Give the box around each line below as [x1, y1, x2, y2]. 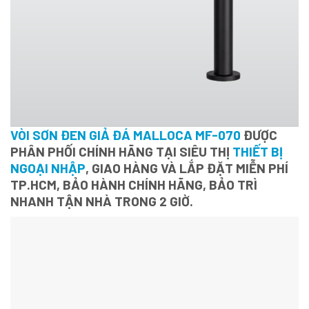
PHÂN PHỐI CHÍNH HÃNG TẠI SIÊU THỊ [10, 143, 232, 160]
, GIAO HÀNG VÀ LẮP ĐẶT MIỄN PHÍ [86, 160, 288, 177]
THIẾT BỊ [232, 143, 283, 160]
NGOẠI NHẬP [10, 160, 86, 177]
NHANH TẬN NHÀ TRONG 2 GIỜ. [10, 193, 193, 210]
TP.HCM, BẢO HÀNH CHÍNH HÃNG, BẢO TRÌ [10, 177, 257, 193]
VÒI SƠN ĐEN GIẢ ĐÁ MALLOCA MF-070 [10, 127, 241, 143]
